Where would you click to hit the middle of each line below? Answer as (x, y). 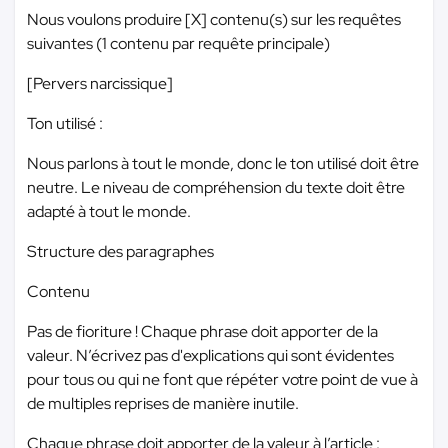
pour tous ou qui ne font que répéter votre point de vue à (222, 379)
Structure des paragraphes (120, 251)
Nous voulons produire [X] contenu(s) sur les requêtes (214, 19)
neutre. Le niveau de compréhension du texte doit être (216, 187)
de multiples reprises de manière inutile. (163, 403)
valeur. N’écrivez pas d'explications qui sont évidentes (210, 355)
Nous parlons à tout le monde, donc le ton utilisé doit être (223, 163)
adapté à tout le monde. (109, 211)
